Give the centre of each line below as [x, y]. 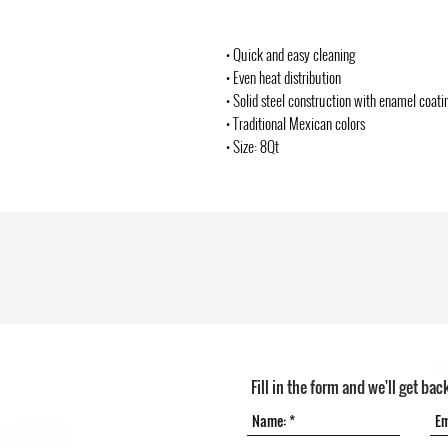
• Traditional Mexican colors [295, 123]
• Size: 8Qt [252, 146]
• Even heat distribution [283, 77]
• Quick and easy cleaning [290, 54]
